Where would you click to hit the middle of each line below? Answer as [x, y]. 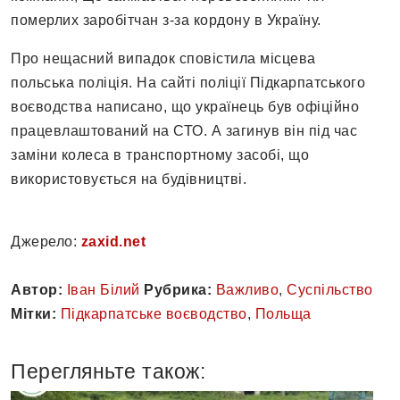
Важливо [247, 290]
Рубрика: [178, 290]
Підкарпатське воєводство [154, 314]
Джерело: [46, 242]
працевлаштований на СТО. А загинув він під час [184, 131]
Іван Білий [103, 290]
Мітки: [33, 314]
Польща [283, 314]
